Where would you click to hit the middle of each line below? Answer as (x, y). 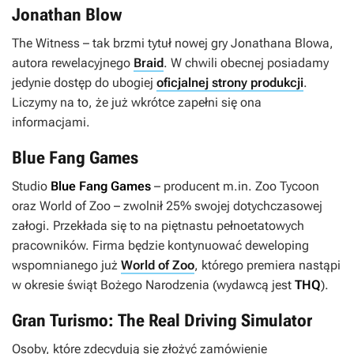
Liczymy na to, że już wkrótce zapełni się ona (137, 103)
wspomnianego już (66, 265)
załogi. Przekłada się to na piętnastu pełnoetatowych (158, 226)
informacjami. (51, 122)
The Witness (46, 43)
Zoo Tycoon (287, 186)
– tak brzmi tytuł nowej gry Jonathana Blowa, (207, 43)
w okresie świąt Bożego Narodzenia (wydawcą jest (153, 285)
